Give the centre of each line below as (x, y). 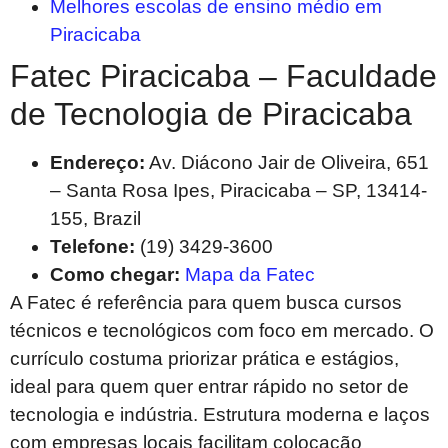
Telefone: (92, 247)
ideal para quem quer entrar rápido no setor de (209, 387)
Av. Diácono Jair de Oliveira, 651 (287, 163)
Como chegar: (115, 275)
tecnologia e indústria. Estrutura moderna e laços (220, 415)
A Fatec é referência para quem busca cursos (206, 303)
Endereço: (97, 163)
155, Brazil (95, 219)
